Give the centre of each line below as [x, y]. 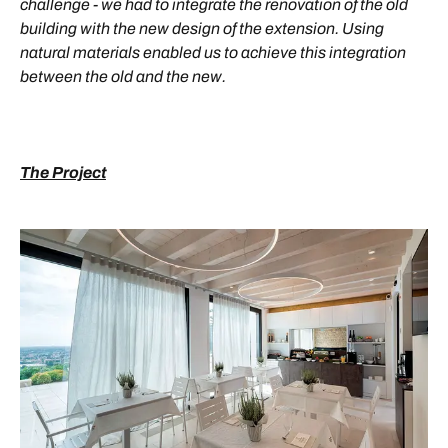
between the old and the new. [123, 77]
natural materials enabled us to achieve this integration [213, 53]
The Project [63, 173]
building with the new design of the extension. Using [202, 29]
